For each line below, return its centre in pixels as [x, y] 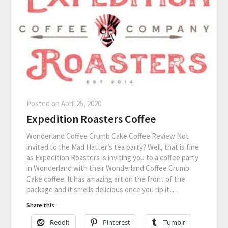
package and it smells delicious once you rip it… [102, 190]
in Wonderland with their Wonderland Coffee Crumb [108, 168]
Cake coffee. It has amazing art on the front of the [106, 179]
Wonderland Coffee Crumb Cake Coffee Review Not [108, 136]
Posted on [44, 104]
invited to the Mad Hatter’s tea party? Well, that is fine [113, 147]
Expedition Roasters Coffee [91, 119]
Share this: [41, 205]
